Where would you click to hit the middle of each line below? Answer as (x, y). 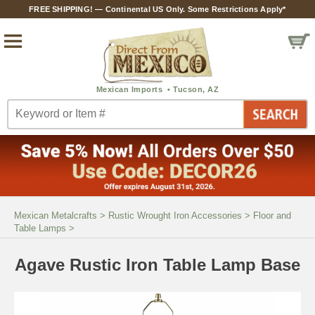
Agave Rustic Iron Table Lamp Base (157, 264)
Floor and (272, 215)
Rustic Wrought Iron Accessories (175, 215)
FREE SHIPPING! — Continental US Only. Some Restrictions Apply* (157, 9)
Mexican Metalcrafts (56, 215)
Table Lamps (40, 228)
